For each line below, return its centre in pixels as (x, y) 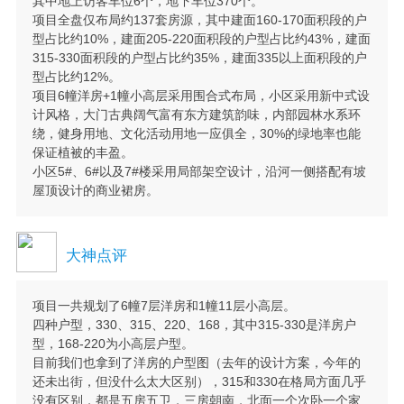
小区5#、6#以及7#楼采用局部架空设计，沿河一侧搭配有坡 (199, 171)
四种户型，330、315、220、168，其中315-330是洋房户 (194, 325)
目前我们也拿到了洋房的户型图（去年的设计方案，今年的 (196, 363)
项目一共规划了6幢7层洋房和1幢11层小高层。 (164, 306)
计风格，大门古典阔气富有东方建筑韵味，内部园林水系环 (196, 114)
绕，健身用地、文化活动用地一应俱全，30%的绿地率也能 (196, 133)
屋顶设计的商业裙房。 (95, 190)
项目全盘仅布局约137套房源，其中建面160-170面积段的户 (199, 19)
